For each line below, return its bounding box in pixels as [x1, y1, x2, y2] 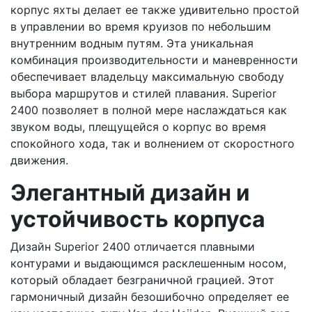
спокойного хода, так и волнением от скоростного [10, 136, 295, 150]
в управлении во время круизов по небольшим [10, 19, 271, 33]
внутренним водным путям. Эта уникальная [10, 36, 253, 50]
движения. [10, 153, 68, 167]
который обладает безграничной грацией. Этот [10, 272, 274, 287]
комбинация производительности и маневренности [10, 52, 298, 67]
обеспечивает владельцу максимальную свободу [10, 69, 284, 84]
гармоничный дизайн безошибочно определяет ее [10, 289, 289, 304]
